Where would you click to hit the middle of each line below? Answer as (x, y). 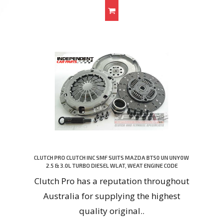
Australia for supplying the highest (111, 196)
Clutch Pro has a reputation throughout (111, 181)
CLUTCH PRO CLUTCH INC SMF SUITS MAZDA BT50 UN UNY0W (111, 158)
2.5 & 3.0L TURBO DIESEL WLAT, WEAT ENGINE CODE (111, 166)
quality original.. (111, 211)
